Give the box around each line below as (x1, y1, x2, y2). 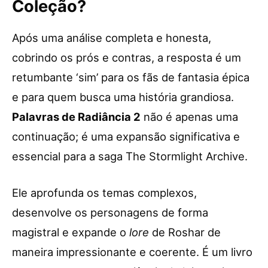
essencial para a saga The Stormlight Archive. (12, 149, 248, 163)
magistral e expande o (12, 225, 129, 239)
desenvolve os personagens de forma (12, 205, 208, 219)
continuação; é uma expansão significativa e (12, 129, 240, 143)
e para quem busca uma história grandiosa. (12, 90, 234, 103)
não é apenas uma (141, 109, 238, 123)
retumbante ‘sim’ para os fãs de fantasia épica (12, 70, 249, 84)
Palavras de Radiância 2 (12, 109, 141, 123)
